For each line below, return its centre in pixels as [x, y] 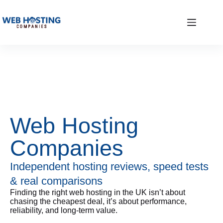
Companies [67, 148]
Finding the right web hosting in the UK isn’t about [98, 192]
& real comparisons [56, 181]
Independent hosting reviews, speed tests [109, 167]
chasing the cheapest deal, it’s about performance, [98, 201]
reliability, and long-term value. [64, 210]
